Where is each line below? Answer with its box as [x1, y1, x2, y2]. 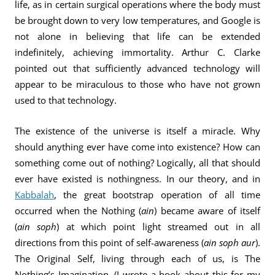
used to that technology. [15, 93, 117, 107]
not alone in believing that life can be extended [15, 29, 260, 43]
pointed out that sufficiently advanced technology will [15, 61, 260, 75]
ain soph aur [203, 236, 255, 249]
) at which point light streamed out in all [56, 220, 261, 233]
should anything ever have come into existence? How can [15, 140, 260, 153]
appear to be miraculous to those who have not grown [15, 77, 260, 91]
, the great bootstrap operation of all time [54, 188, 260, 201]
